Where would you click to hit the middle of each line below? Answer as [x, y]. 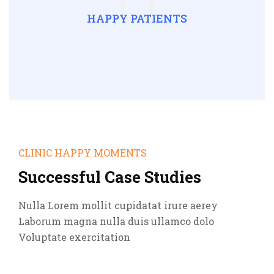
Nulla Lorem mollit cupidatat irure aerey [118, 205]
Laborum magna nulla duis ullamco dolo [116, 221]
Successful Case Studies [110, 176]
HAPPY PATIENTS [137, 18]
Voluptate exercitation [74, 237]
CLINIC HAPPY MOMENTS [83, 152]
